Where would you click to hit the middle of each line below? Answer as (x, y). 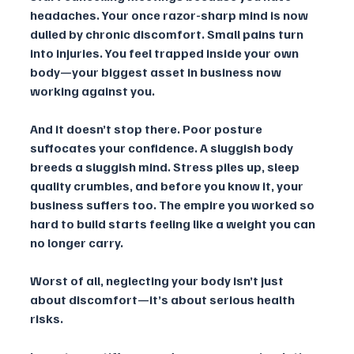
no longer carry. (77, 242)
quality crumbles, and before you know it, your (168, 185)
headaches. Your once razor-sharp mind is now (170, 15)
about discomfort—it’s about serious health (164, 299)
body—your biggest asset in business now (157, 72)
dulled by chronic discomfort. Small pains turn (168, 34)
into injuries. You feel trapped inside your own (166, 53)
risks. (48, 318)
